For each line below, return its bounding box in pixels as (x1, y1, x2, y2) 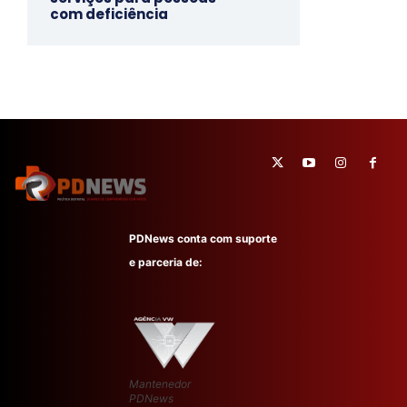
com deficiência (50, 4, 168, 24)
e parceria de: (129, 255, 203, 270)
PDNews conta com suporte (129, 232, 278, 246)
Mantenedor (129, 376, 192, 391)
